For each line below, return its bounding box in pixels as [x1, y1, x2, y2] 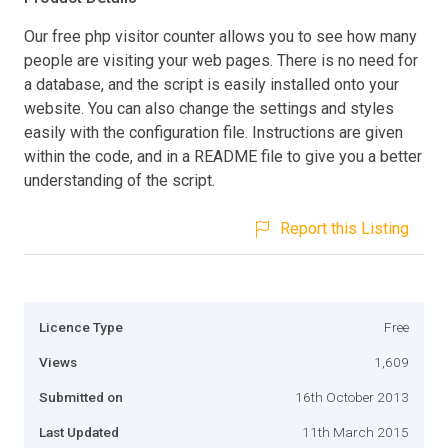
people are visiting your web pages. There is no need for [24, 50, 418, 70]
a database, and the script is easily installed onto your [24, 74, 399, 94]
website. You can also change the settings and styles [24, 98, 394, 118]
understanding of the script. [24, 170, 215, 190]
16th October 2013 [295, 388, 409, 405]
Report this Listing [280, 218, 409, 238]
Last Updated [39, 423, 119, 440]
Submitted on [39, 388, 123, 405]
